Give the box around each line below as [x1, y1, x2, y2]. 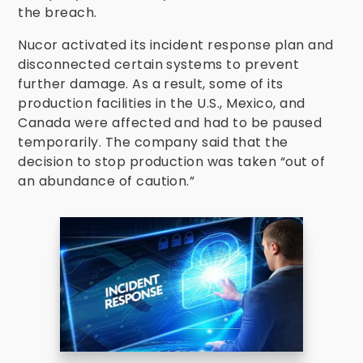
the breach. [18, 3, 97, 22]
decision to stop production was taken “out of [18, 152, 326, 171]
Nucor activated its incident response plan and [18, 36, 334, 54]
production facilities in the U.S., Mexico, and [18, 94, 305, 113]
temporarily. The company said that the [18, 133, 288, 152]
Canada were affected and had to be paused [18, 113, 322, 132]
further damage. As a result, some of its [18, 75, 284, 93]
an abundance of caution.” [18, 172, 195, 190]
